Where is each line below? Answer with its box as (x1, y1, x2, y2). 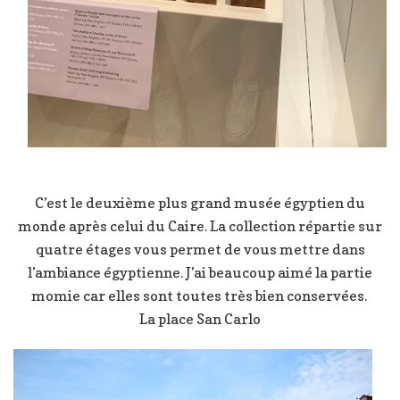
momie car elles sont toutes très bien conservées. (30, 286, 370, 304)
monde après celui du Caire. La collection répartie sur (18, 216, 382, 235)
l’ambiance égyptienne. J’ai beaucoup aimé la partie (28, 262, 372, 281)
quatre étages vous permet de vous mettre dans (35, 239, 365, 258)
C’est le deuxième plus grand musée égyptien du (35, 193, 365, 212)
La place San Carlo (139, 309, 261, 328)
